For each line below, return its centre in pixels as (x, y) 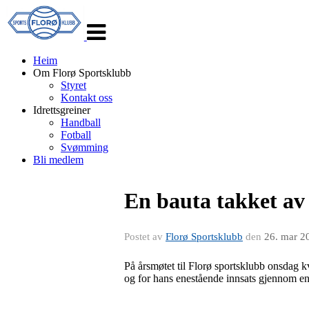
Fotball (76, 135)
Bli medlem (58, 160)
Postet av (145, 237)
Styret (73, 85)
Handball (81, 122)
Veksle (100, 11)
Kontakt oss (87, 98)
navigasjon (109, 23)
